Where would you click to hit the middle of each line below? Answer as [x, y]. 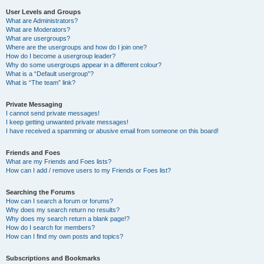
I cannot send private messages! [53, 113]
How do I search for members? [50, 227]
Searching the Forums [40, 192]
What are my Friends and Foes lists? [59, 161]
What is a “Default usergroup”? [50, 74]
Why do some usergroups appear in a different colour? [84, 65]
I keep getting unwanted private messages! [67, 122]
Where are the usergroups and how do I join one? [76, 47]
